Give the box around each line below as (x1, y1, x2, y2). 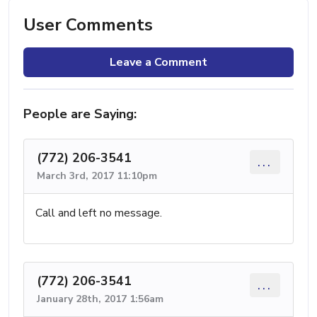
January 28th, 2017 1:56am (37, 292, 163, 306)
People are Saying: (23, 105, 137, 122)
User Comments (23, 13, 153, 36)
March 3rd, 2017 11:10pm (37, 168, 157, 183)
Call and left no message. (35, 204, 162, 221)
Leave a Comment (110, 54, 207, 70)
